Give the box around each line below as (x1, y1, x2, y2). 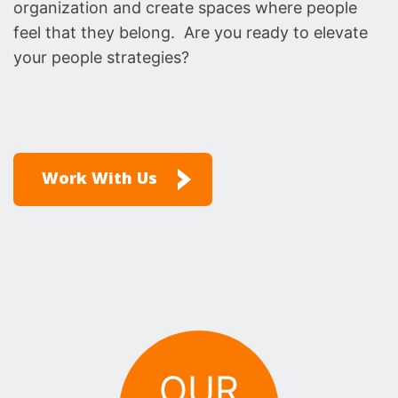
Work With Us (42, 167, 157, 189)
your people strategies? (13, 47, 189, 67)
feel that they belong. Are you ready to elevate (13, 22, 368, 42)
